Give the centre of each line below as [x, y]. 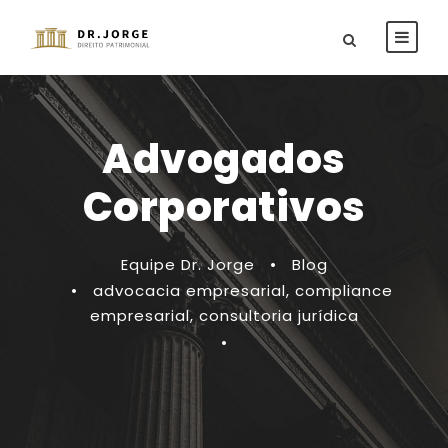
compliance [343, 290]
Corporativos [224, 207]
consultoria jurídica [278, 315]
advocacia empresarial [189, 290]
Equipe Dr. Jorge [187, 264]
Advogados [224, 159]
